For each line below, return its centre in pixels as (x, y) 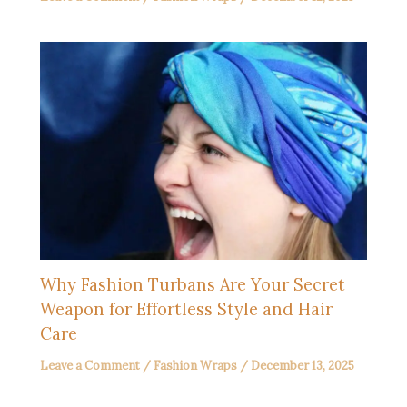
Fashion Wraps (196, 366)
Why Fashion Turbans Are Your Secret (193, 285)
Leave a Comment (90, 366)
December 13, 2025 (303, 366)
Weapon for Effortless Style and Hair (187, 310)
